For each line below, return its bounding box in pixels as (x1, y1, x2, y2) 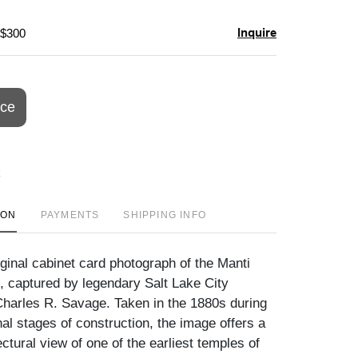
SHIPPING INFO (123, 209, 206, 221)
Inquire (237, 25, 276, 39)
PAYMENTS (40, 209, 100, 221)
